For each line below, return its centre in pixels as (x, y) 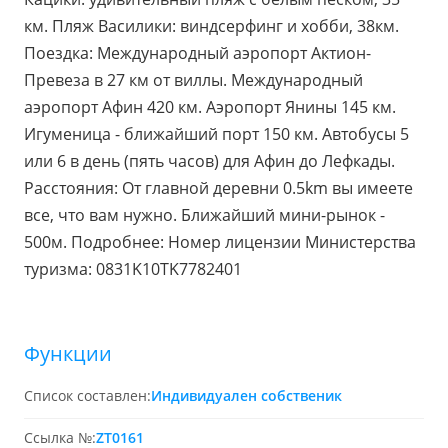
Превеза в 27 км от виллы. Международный (193, 80)
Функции (68, 353)
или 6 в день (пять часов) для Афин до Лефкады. (209, 161)
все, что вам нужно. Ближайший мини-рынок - (204, 215)
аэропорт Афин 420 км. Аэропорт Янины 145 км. (210, 107)
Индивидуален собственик (246, 395)
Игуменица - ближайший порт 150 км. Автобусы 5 (216, 134)
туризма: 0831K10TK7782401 (133, 269)
